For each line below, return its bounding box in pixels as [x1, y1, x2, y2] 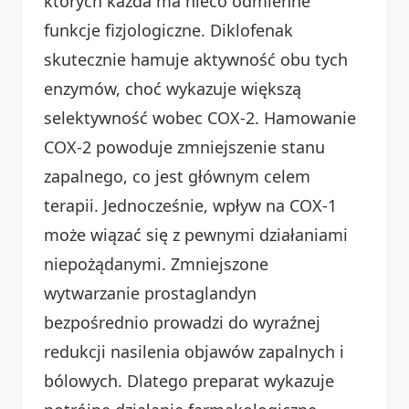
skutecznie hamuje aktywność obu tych [44, 47, 348, 70]
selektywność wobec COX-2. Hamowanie [44, 106, 356, 129]
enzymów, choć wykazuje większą [44, 77, 301, 100]
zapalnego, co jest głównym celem [44, 164, 310, 187]
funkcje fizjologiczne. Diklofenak [44, 18, 293, 41]
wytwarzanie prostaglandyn [44, 281, 257, 304]
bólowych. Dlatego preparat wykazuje [44, 369, 334, 392]
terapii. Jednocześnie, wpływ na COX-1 [44, 194, 337, 216]
